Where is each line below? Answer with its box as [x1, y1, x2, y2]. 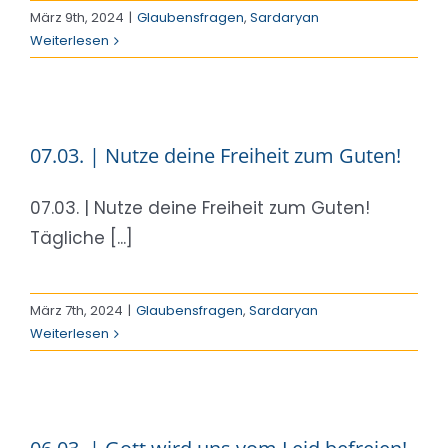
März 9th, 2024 [30, 8, 124, 28]
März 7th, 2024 [30, 301, 123, 321]
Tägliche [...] [30, 226, 133, 251]
